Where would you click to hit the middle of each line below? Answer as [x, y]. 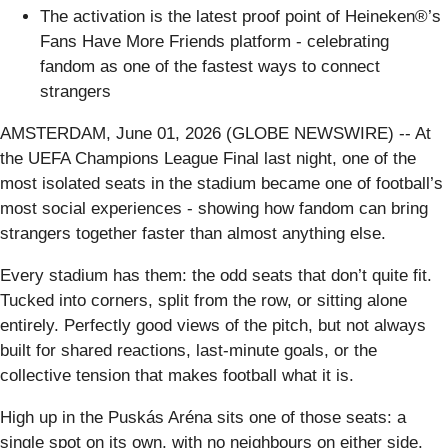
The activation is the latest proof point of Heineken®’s [240, 17]
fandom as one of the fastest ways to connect [210, 67]
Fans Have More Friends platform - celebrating [214, 42]
